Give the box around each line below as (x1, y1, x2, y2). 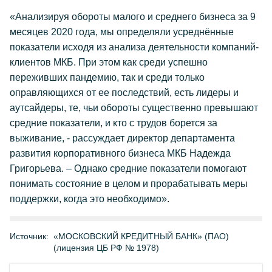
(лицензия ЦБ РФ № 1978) (53, 243, 159, 253)
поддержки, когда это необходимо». (10, 194, 169, 204)
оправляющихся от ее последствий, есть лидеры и (10, 87, 239, 98)
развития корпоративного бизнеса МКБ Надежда (10, 148, 231, 158)
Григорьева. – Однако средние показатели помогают (10, 163, 246, 174)
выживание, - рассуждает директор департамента (10, 133, 235, 143)
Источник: (10, 231, 49, 241)
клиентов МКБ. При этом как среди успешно (10, 57, 208, 67)
